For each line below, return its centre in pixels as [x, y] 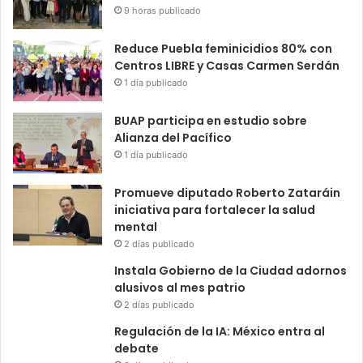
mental [136, 227]
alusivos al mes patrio [180, 288]
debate [137, 348]
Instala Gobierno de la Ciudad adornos [231, 271]
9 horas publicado [162, 11]
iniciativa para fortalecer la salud [215, 210]
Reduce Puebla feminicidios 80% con [223, 49]
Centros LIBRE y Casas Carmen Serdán [227, 66]
